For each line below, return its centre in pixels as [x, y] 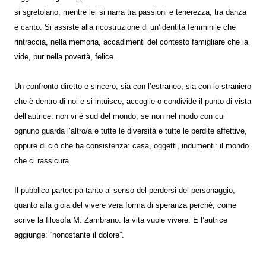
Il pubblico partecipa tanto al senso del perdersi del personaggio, [125, 191]
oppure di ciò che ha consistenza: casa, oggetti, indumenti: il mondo [132, 146]
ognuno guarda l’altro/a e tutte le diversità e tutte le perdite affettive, [131, 131]
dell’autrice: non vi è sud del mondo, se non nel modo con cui [120, 116]
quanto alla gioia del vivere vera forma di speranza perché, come [125, 205]
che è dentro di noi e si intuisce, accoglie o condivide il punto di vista [133, 102]
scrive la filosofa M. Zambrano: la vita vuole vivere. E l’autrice [121, 220]
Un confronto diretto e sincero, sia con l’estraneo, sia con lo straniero [133, 87]
